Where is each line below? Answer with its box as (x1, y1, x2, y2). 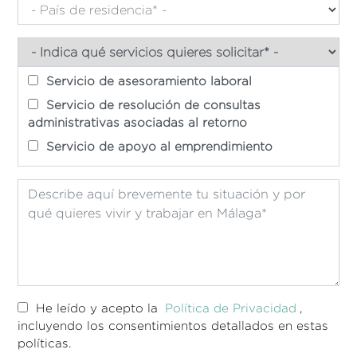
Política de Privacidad (165, 301, 297, 315)
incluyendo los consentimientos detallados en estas (18, 319, 329, 332)
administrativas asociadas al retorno (28, 116, 248, 129)
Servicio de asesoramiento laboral (42, 74, 253, 88)
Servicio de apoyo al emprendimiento (42, 139, 273, 153)
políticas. (18, 336, 73, 350)
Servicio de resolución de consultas (42, 98, 261, 112)
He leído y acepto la (32, 301, 163, 315)
